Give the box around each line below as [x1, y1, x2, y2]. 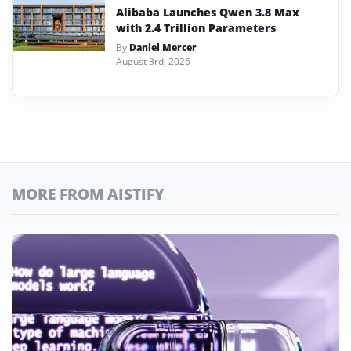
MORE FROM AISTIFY [12, 183, 165, 204]
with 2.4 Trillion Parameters [116, 20, 276, 35]
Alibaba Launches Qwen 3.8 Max [116, 4, 299, 20]
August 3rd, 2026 [116, 54, 190, 68]
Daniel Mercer [129, 40, 197, 54]
